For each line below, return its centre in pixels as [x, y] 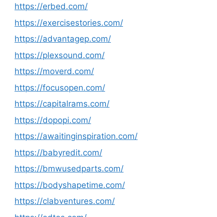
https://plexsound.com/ [60, 55]
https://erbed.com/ [51, 6]
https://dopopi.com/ [53, 120]
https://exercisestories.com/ [69, 23]
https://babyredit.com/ [58, 152]
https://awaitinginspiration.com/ [76, 136]
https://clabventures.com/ [65, 201]
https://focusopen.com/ [60, 87]
